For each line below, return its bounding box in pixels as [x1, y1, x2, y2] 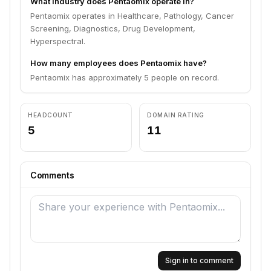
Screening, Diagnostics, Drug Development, [30, 24, 195, 33]
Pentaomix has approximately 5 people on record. [30, 73, 219, 82]
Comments [30, 170, 74, 180]
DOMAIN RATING [147, 111, 204, 119]
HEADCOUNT [28, 111, 73, 119]
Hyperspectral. [30, 36, 85, 46]
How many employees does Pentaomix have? [30, 58, 207, 68]
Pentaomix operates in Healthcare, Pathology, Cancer [30, 11, 234, 21]
